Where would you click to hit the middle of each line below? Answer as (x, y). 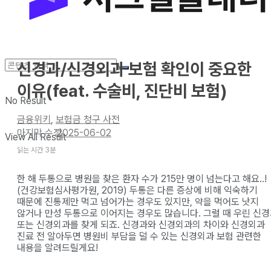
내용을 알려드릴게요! (57, 247)
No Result (26, 101)
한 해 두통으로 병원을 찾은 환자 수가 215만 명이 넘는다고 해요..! (142, 178)
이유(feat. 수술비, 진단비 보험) (122, 91)
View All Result (36, 137)
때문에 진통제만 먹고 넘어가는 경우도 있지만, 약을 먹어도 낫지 (138, 201)
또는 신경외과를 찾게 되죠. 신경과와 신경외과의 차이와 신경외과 (141, 224)
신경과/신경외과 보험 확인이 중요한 (134, 69)
